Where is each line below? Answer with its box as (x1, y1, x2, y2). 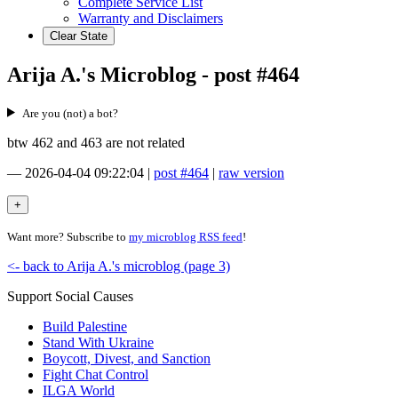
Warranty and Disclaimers (78, 11, 223, 26)
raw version (219, 164, 284, 180)
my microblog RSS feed (129, 229, 243, 243)
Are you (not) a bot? (21, 106, 118, 120)
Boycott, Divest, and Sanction (43, 350, 211, 366)
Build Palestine (43, 318, 127, 334)
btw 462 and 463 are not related (7, 134, 185, 150)
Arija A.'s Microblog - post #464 (7, 62, 299, 86)
